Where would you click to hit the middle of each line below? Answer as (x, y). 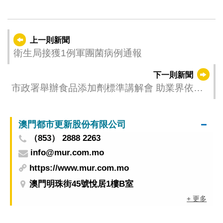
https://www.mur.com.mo (79, 168)
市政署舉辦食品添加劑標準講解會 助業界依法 (107, 88)
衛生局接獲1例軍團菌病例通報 (77, 53)
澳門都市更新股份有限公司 (72, 124)
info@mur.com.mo (67, 152)
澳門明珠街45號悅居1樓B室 (82, 184)
